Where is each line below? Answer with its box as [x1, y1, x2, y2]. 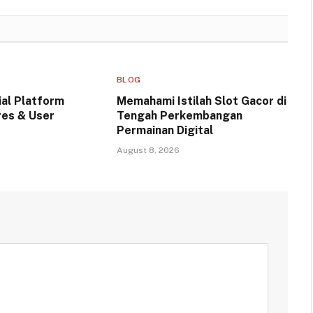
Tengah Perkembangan [116, 108, 242, 122]
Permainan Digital [116, 123, 213, 137]
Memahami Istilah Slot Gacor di [116, 94, 286, 108]
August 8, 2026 [116, 145, 180, 155]
